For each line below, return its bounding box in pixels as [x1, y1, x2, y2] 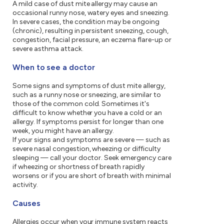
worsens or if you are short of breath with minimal [12, 171, 171, 180]
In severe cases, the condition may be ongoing [12, 17, 160, 26]
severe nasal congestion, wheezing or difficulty [12, 144, 161, 153]
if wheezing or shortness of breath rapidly [12, 162, 145, 171]
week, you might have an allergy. [12, 126, 114, 135]
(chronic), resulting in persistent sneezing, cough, [12, 26, 168, 35]
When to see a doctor [12, 62, 95, 72]
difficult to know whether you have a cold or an [12, 108, 162, 117]
